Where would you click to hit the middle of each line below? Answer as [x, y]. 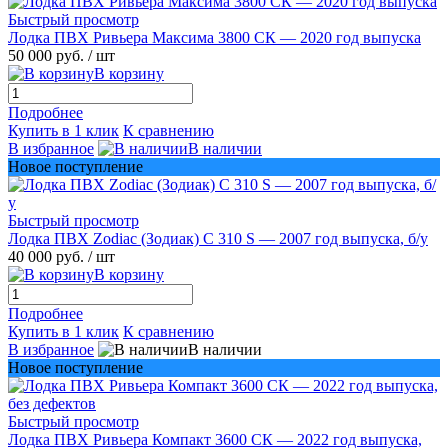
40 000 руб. [48, 256]
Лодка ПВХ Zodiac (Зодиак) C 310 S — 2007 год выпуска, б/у [218, 238]
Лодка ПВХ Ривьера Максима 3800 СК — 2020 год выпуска [214, 37]
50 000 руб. [48, 55]
